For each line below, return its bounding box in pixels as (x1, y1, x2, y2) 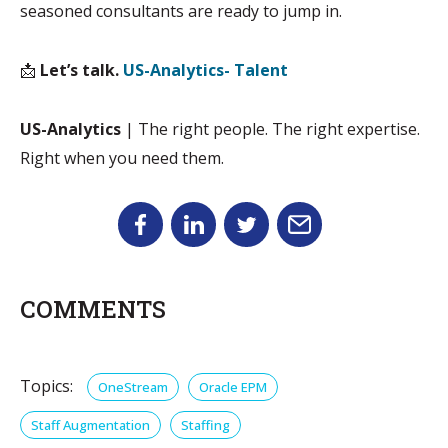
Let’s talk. (40, 59, 119, 81)
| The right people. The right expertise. (121, 118, 420, 140)
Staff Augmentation (31, 416, 150, 434)
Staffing (181, 416, 230, 434)
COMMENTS (20, 293, 166, 325)
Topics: (20, 375, 73, 397)
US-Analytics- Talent (123, 59, 288, 81)
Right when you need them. (20, 147, 224, 169)
